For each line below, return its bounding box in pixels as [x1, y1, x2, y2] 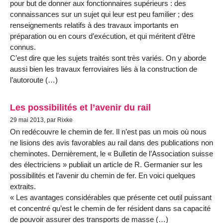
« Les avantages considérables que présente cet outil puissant [10, 193, 212, 202]
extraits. [10, 182, 36, 191]
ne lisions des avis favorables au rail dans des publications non [10, 138, 213, 147]
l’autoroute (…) [10, 75, 58, 84]
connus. [10, 42, 36, 51]
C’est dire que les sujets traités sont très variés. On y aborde [10, 53, 206, 62]
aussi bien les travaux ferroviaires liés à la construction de [10, 64, 197, 73]
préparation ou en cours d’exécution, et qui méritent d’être [10, 31, 195, 40]
